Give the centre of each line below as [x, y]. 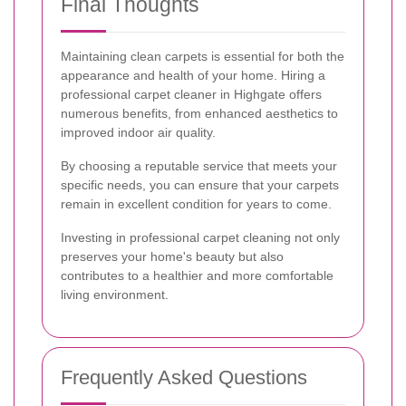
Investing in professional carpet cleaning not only [200, 237]
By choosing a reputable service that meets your [199, 165]
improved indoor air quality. [138, 132]
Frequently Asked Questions [184, 377]
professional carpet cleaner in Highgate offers [191, 94]
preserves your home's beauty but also [172, 256]
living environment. [115, 294]
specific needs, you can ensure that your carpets [200, 184]
